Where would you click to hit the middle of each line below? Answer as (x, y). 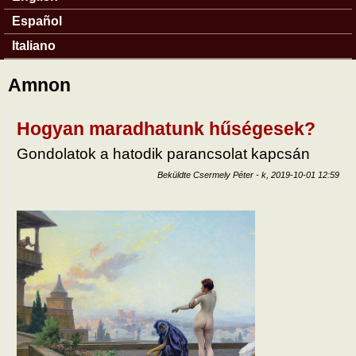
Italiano (34, 46)
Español (37, 21)
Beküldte (175, 174)
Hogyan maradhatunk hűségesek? (166, 129)
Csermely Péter (223, 174)
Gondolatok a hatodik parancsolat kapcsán (163, 154)
